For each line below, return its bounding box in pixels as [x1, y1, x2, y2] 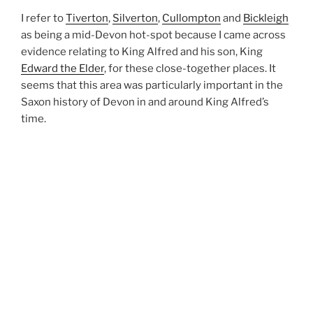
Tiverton [66, 11, 108, 24]
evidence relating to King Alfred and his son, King [21, 45, 263, 58]
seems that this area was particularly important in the [21, 78, 283, 92]
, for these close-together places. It [104, 61, 276, 75]
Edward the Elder [21, 61, 104, 75]
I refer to [21, 11, 66, 24]
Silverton [112, 11, 158, 24]
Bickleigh [243, 11, 289, 24]
